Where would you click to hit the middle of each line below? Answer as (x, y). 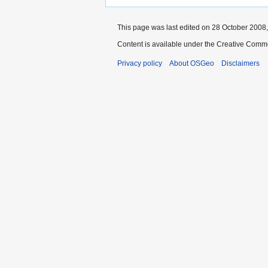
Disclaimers (240, 64)
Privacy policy (140, 64)
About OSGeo (192, 64)
